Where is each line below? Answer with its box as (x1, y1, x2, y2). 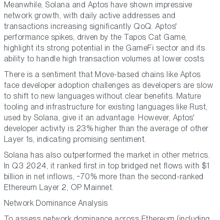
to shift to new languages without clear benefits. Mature (4, 91, 201, 101)
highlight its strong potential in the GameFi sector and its (4, 43, 205, 53)
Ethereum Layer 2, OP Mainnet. (4, 183, 114, 192)
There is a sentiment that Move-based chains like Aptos (4, 70, 201, 80)
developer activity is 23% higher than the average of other (4, 124, 209, 134)
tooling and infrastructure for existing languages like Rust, (4, 102, 208, 112)
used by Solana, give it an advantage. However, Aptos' (4, 113, 195, 123)
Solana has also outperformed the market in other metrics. (4, 150, 210, 160)
